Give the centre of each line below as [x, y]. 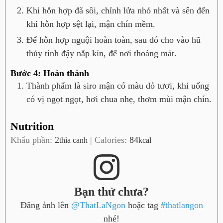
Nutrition [32, 126]
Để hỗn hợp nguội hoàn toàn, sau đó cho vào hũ [113, 40]
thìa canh [73, 140]
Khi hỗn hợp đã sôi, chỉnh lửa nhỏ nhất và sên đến [118, 11]
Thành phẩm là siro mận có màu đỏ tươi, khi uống [118, 86]
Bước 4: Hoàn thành [51, 73]
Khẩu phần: [33, 140]
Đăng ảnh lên [46, 205]
